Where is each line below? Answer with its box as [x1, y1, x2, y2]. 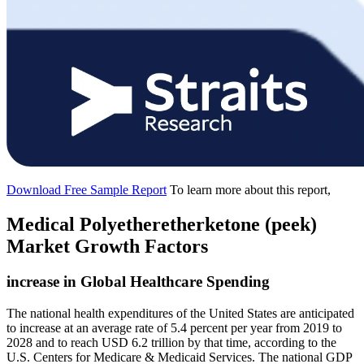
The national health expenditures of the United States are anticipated [6, 306, 354, 321]
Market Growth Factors [6, 235, 208, 257]
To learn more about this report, [170, 182, 331, 197]
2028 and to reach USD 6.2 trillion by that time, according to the [6, 336, 336, 350]
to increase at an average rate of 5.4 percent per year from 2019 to [6, 321, 342, 336]
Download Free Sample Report [6, 182, 167, 197]
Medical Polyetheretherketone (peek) [6, 213, 317, 235]
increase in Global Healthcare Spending [6, 273, 270, 291]
